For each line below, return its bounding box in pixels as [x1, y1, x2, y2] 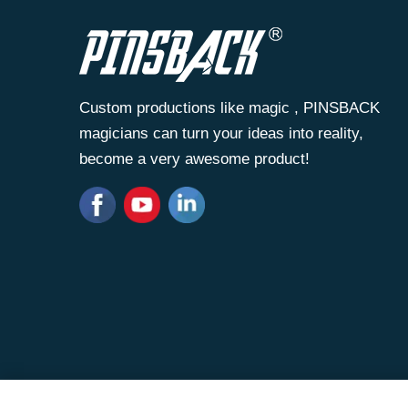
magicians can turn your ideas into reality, [79, 125, 363, 142]
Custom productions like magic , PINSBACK [79, 99, 380, 117]
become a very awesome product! [79, 150, 310, 168]
